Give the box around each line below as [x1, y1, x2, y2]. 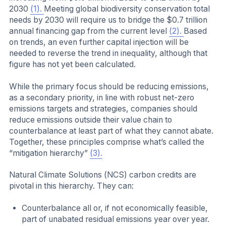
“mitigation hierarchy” [9, 148, 90, 158]
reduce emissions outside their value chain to [9, 115, 172, 125]
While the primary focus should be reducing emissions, [9, 81, 209, 91]
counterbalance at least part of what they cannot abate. [9, 126, 213, 136]
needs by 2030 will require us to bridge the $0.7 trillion [9, 15, 207, 25]
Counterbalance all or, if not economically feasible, [22, 203, 208, 213]
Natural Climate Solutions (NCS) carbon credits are [9, 170, 196, 180]
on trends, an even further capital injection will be [9, 37, 189, 47]
